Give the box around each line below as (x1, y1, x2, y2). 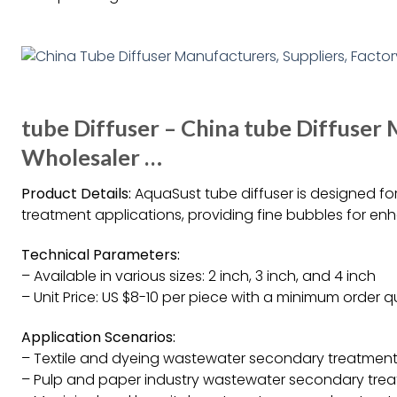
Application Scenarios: (21, 326, 175, 347)
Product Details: (21, 183, 131, 205)
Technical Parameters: (21, 244, 180, 265)
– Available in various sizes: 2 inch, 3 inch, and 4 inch (21, 265, 376, 286)
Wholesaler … (21, 144, 162, 171)
